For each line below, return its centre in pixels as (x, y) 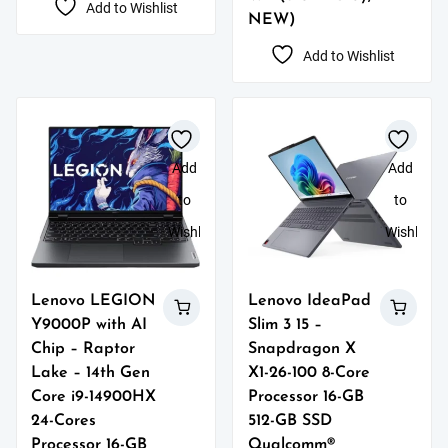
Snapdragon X (301, 349)
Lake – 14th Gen (91, 373)
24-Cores (64, 421)
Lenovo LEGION (94, 301)
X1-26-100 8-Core (308, 373)
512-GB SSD (289, 421)
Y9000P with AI (89, 325)
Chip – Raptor (83, 349)
